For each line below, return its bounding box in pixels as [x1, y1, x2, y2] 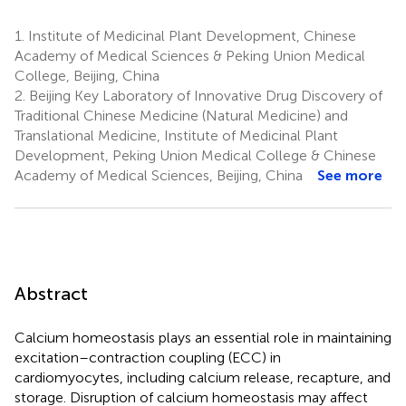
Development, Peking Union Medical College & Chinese [14, 146, 376, 164]
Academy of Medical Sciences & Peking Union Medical [14, 46, 365, 64]
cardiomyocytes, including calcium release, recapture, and [14, 368, 391, 386]
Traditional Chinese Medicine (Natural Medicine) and [14, 106, 348, 124]
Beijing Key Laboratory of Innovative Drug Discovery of [25, 86, 382, 104]
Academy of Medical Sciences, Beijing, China [14, 166, 303, 184]
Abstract [14, 282, 88, 304]
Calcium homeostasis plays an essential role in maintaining [14, 328, 391, 346]
